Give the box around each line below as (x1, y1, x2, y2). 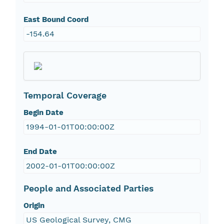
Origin (23, 201, 44, 210)
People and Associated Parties (23, 183, 153, 194)
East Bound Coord (23, 15, 88, 24)
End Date (23, 147, 57, 156)
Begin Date (23, 108, 63, 117)
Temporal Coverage (23, 90, 106, 101)
